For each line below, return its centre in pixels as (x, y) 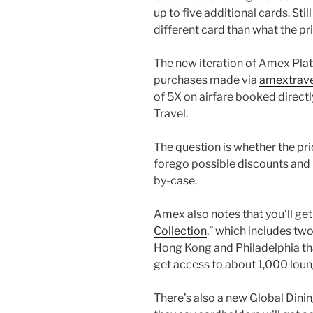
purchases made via (206, 80)
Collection (180, 231)
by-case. (175, 181)
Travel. (171, 114)
